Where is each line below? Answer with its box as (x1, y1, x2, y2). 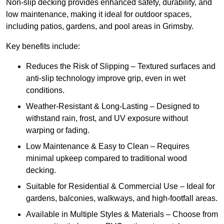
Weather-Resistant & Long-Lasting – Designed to (26, 102, 199, 111)
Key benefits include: (6, 42, 80, 51)
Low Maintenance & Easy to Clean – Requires (26, 142, 189, 151)
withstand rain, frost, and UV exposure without (26, 114, 188, 123)
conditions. (26, 86, 64, 95)
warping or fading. (26, 126, 89, 135)
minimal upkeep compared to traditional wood (26, 154, 187, 163)
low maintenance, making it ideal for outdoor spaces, (6, 10, 191, 19)
